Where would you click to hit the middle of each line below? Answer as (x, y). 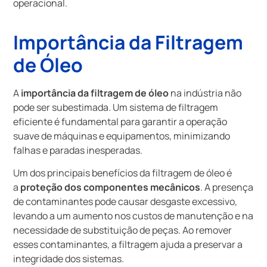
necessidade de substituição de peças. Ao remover (123, 230)
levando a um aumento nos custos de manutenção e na (133, 216)
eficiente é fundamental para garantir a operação (120, 121)
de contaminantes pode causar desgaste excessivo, (125, 202)
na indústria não (205, 93)
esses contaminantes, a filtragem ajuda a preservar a (128, 245)
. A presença (227, 187)
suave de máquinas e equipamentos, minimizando (122, 136)
